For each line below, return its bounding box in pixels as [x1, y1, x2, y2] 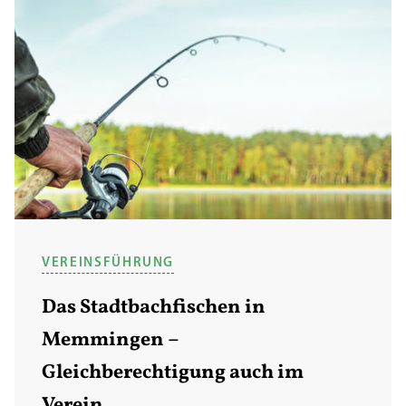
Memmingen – [42, 326, 179, 355]
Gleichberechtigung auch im [42, 359, 304, 388]
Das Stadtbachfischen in [42, 294, 266, 323]
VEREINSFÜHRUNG [42, 256, 175, 271]
